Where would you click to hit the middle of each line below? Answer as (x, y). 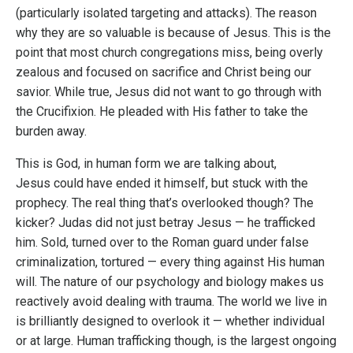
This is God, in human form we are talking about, (146, 163)
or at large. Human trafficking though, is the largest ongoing (176, 340)
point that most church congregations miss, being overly (169, 52)
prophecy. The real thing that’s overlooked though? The (165, 203)
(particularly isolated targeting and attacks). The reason (166, 13)
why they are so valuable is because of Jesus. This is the (173, 32)
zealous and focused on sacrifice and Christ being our (163, 72)
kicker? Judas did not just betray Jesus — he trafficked (165, 222)
